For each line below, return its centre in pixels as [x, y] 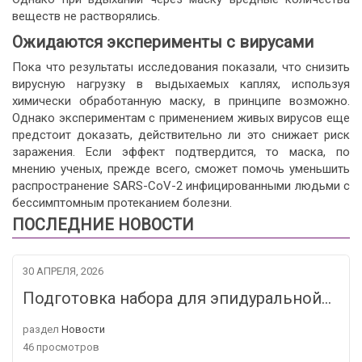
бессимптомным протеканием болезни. [122, 203]
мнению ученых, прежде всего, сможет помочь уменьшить [181, 169]
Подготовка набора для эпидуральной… [177, 298]
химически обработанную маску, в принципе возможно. [181, 101]
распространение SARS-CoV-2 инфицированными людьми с [181, 186]
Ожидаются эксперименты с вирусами [163, 42]
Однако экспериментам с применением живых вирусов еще [181, 118]
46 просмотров [61, 347]
